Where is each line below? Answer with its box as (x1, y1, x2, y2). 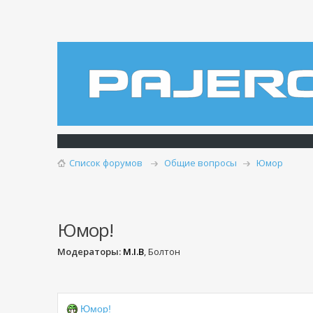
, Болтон (144, 245, 180, 259)
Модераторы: (57, 245, 121, 259)
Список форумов (69, 156, 143, 169)
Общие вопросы (164, 156, 237, 169)
